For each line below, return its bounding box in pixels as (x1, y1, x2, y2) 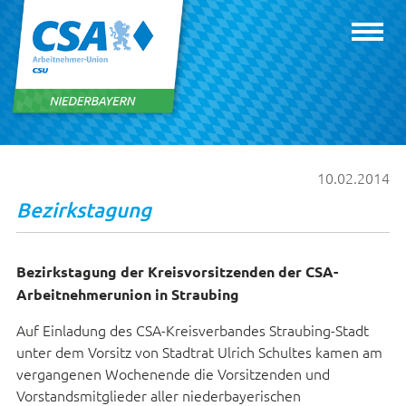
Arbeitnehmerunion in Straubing (15, 285, 239, 304)
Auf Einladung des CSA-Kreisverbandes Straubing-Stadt (15, 320, 369, 340)
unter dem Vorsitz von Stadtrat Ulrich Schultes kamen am (15, 342, 382, 362)
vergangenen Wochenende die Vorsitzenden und (15, 363, 330, 383)
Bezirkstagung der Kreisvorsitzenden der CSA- (15, 262, 338, 281)
